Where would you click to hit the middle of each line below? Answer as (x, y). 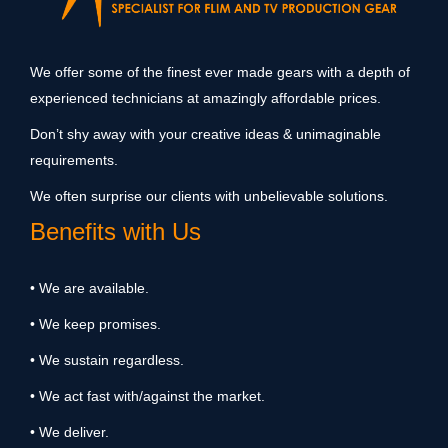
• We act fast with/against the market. (147, 395)
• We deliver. (69, 431)
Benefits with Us (115, 231)
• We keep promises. (95, 323)
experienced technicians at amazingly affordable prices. (205, 97)
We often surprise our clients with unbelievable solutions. (209, 195)
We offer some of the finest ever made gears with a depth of (220, 71)
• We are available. (89, 287)
